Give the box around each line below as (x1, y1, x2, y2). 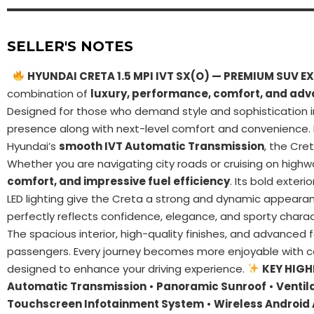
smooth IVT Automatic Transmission (59, 138, 264, 153)
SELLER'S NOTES (7, 37, 133, 55)
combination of (7, 86, 90, 101)
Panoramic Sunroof (156, 278, 266, 294)
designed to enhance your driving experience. (7, 261, 247, 276)
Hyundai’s (7, 138, 59, 153)
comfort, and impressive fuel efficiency (7, 173, 230, 189)
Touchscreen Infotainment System (7, 296, 204, 311)
